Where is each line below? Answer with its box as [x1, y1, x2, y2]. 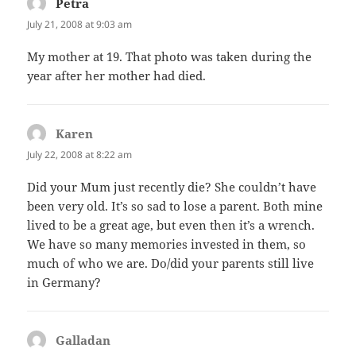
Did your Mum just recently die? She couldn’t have [27, 179, 317, 195]
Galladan [56, 332, 111, 349]
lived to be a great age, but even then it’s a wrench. [27, 217, 315, 234]
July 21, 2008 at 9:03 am [27, 17, 133, 31]
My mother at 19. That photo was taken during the [27, 48, 312, 65]
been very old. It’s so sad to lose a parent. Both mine [27, 198, 323, 215]
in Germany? [27, 274, 102, 291]
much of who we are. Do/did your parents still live [27, 255, 315, 272]
